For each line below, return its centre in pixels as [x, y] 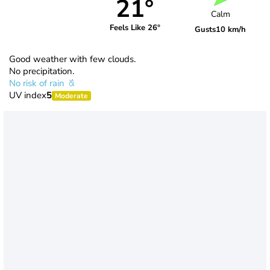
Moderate [71, 96]
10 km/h [231, 30]
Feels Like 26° [135, 28]
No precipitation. [42, 71]
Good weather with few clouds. [72, 59]
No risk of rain [38, 83]
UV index [28, 95]
